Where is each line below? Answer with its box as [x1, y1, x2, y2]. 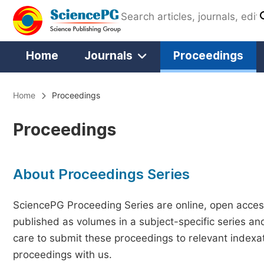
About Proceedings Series [13, 166, 190, 183]
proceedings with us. [13, 249, 112, 260]
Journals [84, 49, 133, 62]
